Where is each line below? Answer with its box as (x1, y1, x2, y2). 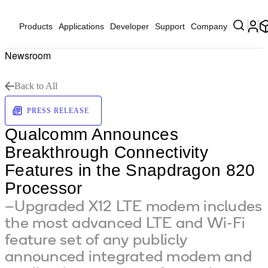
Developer (110, 22, 149, 31)
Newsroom (5, 48, 51, 62)
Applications (59, 22, 104, 31)
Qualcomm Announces (5, 125, 179, 144)
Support (155, 22, 185, 31)
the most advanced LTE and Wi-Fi (5, 212, 246, 232)
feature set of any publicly (5, 229, 188, 249)
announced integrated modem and (5, 246, 252, 266)
